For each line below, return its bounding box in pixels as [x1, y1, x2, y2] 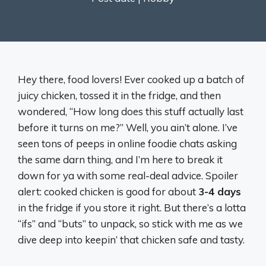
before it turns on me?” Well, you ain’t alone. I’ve [18, 121, 237, 134]
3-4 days [198, 185, 241, 198]
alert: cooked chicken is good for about [18, 185, 198, 198]
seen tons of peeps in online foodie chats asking [18, 137, 237, 150]
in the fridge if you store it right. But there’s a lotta [18, 201, 246, 214]
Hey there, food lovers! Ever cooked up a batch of [18, 72, 245, 85]
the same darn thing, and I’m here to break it [18, 153, 223, 166]
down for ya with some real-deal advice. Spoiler [18, 169, 238, 182]
